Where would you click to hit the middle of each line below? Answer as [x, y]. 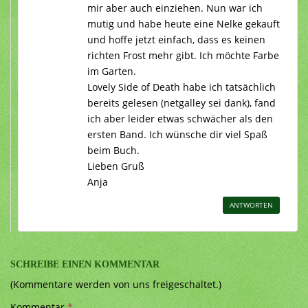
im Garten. [112, 71]
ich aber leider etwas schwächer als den [180, 118]
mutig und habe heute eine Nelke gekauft [184, 23]
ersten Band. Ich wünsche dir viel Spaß [177, 134]
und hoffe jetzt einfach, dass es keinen [176, 39]
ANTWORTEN [251, 205]
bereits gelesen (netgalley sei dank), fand [181, 102]
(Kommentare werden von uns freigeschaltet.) [116, 284]
